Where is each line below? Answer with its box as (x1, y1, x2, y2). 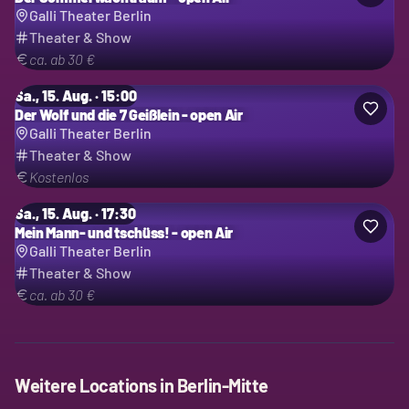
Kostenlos (29, 167, 89, 185)
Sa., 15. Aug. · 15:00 (15, 86, 137, 104)
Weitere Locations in (15, 373, 177, 396)
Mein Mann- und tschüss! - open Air (15, 223, 234, 241)
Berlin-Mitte (176, 373, 268, 396)
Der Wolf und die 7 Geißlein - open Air (15, 105, 243, 123)
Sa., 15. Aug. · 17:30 (15, 204, 136, 222)
